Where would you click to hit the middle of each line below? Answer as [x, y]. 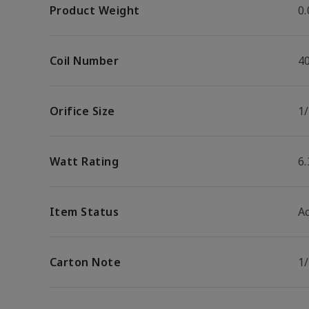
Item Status [84, 212]
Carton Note [86, 262]
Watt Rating [84, 161]
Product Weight [95, 10]
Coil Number [84, 61]
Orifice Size [82, 111]
